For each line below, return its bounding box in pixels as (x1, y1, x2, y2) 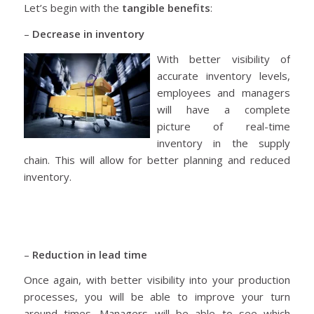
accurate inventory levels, (156, 69, 291, 83)
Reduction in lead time (32, 247, 147, 261)
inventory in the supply (156, 136, 291, 151)
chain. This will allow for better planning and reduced (23, 153, 291, 168)
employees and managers (156, 86, 291, 100)
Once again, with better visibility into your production (23, 273, 291, 287)
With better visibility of (156, 52, 291, 67)
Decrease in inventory (32, 26, 144, 41)
